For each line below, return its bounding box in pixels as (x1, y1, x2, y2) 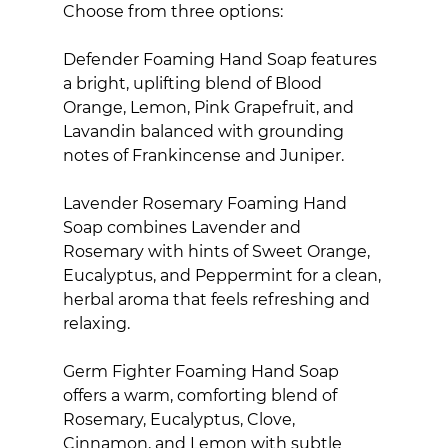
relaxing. (62, 313, 130, 333)
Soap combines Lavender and (62, 217, 305, 237)
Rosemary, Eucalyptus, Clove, (62, 409, 299, 429)
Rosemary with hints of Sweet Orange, (62, 241, 374, 261)
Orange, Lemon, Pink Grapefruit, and (62, 97, 358, 117)
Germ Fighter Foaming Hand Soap (62, 361, 343, 381)
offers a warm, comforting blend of (62, 385, 341, 405)
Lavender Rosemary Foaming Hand (62, 193, 351, 213)
